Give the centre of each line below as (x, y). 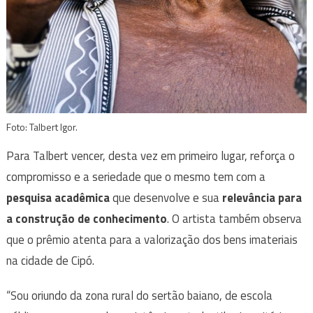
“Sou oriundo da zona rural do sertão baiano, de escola (139, 296)
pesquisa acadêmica (58, 198)
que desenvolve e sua (166, 198)
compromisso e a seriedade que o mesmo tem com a (136, 177)
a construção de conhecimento (86, 219)
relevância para (262, 198)
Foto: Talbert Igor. (42, 127)
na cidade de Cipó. (51, 261)
